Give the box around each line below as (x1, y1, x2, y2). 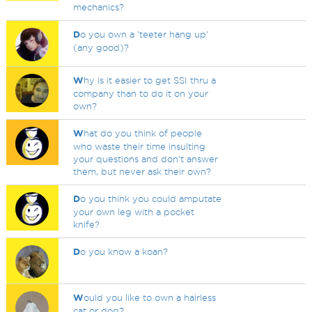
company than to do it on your (73, 88, 209, 98)
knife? (73, 219, 100, 229)
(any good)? (73, 42, 130, 52)
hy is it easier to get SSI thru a (84, 75, 217, 85)
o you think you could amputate (80, 194, 222, 203)
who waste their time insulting (73, 141, 206, 151)
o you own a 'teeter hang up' (80, 29, 209, 39)
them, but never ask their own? (73, 166, 212, 176)
